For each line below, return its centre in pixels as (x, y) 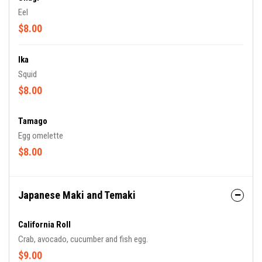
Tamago (33, 121)
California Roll (44, 225)
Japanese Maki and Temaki (77, 195)
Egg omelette (41, 136)
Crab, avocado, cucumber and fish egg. (83, 239)
